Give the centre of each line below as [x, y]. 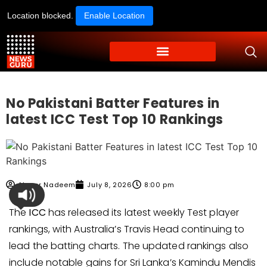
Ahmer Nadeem [47, 184]
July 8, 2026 [110, 184]
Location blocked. [41, 15]
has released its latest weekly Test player [142, 212]
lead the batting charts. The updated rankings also [129, 246]
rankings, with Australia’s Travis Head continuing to [127, 229]
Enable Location [114, 15]
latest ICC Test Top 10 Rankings [115, 119]
